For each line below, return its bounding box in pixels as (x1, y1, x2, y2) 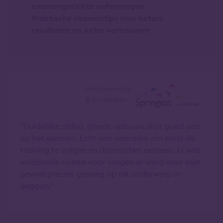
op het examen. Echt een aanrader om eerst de (20, 132, 195, 143)
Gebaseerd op (86, 84, 132, 93)
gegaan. (20, 180, 50, 191)
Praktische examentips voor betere (32, 12, 163, 23)
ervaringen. (90, 94, 128, 104)
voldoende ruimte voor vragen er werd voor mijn (20, 156, 201, 167)
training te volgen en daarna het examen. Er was (20, 144, 201, 155)
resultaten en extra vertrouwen (32, 24, 150, 35)
